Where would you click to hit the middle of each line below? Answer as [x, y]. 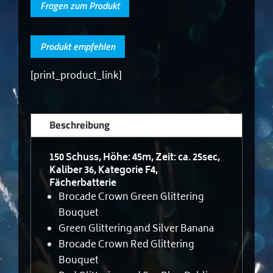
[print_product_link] [76, 76]
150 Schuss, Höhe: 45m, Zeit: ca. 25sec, [135, 158]
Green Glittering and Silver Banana [136, 229]
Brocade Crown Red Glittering [126, 245]
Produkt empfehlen [78, 46]
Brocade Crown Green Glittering [131, 197]
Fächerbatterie [83, 183]
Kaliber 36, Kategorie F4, [104, 171]
